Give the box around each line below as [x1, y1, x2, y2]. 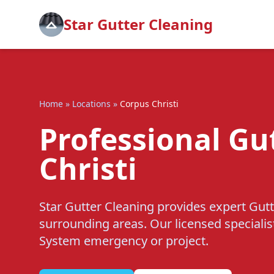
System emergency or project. [39, 232, 209, 249]
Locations [72, 98, 111, 109]
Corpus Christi [120, 98, 179, 109]
